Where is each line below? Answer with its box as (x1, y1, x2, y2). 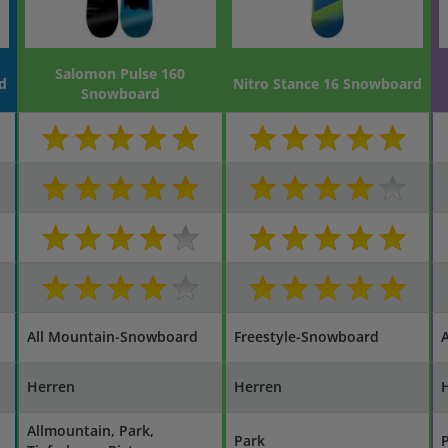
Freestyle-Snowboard (233, 327, 379, 346)
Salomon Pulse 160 (55, 64, 186, 83)
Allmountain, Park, (26, 421, 154, 440)
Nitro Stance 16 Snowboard (232, 74, 422, 93)
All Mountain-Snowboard (26, 327, 198, 346)
